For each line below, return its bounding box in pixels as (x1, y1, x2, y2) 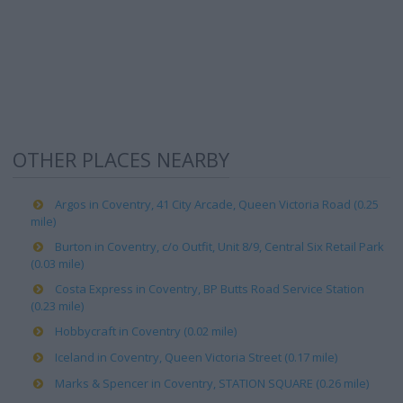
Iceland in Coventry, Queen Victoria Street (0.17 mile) (55, 349, 337, 365)
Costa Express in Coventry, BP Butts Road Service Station (55, 281, 364, 297)
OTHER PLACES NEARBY (13, 146, 229, 173)
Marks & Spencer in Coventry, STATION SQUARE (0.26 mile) (55, 375, 369, 391)
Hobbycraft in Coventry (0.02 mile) (55, 323, 237, 339)
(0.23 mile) (31, 298, 84, 314)
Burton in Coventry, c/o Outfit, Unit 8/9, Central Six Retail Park (55, 238, 384, 255)
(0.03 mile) (31, 255, 84, 272)
